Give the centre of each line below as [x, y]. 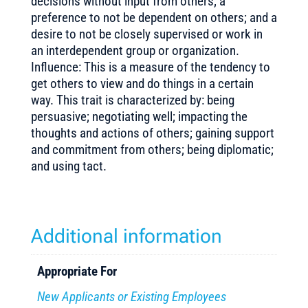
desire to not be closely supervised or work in [146, 34]
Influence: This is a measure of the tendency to [150, 67]
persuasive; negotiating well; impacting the [139, 117]
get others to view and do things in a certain [142, 84]
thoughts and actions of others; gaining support [152, 133]
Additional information [126, 236]
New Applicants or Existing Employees [132, 297]
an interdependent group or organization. [135, 51]
